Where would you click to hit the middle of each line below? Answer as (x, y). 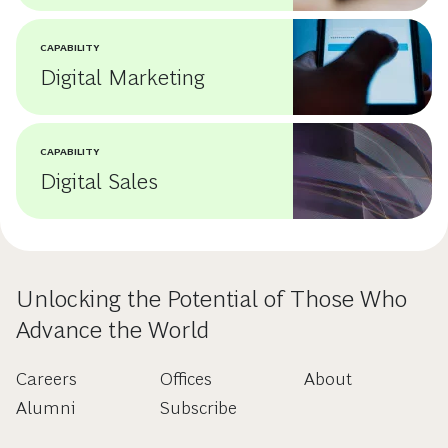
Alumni (45, 408)
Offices (185, 379)
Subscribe (198, 408)
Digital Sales (99, 182)
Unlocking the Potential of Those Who (211, 299)
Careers (46, 379)
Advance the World (112, 330)
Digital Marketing (122, 78)
